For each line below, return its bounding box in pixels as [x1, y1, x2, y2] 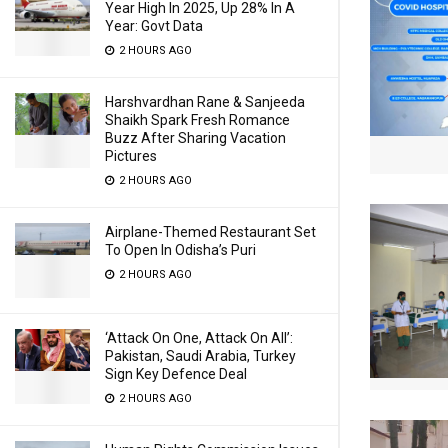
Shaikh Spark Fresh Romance [105, 112, 290, 128]
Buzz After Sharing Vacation [105, 130, 286, 146]
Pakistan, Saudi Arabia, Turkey [105, 348, 296, 364]
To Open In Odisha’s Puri [105, 242, 256, 258]
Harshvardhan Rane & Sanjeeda [105, 94, 305, 110]
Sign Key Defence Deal [105, 366, 247, 382]
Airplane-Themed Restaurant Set [105, 224, 316, 240]
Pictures [105, 148, 157, 164]
